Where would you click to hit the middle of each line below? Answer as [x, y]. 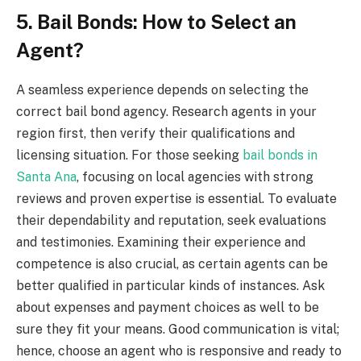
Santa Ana [46, 177]
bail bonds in [280, 156]
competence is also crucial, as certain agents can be [172, 264]
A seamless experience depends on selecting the [162, 90]
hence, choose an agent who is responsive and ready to [179, 351]
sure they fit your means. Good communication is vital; [178, 330]
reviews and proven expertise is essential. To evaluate [176, 199]
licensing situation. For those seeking [129, 156]
